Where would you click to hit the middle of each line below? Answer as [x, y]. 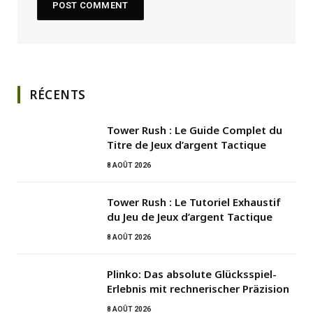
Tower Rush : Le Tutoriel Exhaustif [194, 202]
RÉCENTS [58, 95]
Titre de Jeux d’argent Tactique [187, 145]
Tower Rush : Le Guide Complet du [195, 130]
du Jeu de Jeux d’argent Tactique [190, 217]
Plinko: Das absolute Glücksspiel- [192, 274]
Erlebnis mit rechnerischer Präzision [198, 289]
